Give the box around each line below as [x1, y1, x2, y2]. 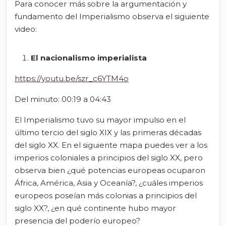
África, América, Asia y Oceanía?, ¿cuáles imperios [15, 178, 203, 188]
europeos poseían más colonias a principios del [15, 191, 197, 201]
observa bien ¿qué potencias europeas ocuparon [15, 165, 205, 176]
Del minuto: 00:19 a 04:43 [15, 94, 111, 104]
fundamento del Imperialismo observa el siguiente [15, 12, 209, 22]
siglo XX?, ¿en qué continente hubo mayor [15, 203, 176, 213]
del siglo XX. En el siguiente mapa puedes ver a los [15, 140, 207, 150]
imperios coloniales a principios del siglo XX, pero [15, 153, 203, 163]
